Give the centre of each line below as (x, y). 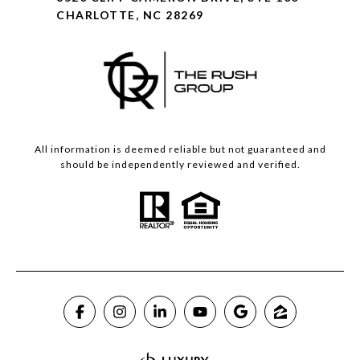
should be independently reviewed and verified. (180, 165)
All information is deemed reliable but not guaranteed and (180, 149)
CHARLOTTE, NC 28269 (130, 15)
